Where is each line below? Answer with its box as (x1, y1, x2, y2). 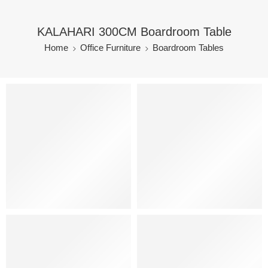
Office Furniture (80, 43, 141, 53)
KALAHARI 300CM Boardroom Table (36, 25, 232, 38)
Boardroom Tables (153, 43, 224, 53)
